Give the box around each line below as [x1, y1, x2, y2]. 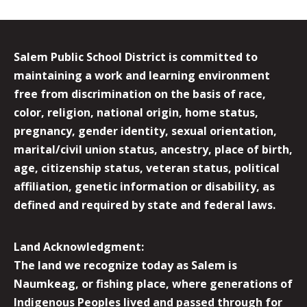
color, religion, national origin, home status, [14, 105, 258, 121]
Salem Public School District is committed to [14, 49, 258, 65]
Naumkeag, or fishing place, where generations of [14, 275, 293, 291]
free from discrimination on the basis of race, [14, 86, 266, 102]
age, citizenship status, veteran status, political [14, 160, 280, 176]
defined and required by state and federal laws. [14, 197, 275, 213]
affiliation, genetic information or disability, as [14, 179, 275, 195]
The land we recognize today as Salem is [14, 257, 237, 273]
